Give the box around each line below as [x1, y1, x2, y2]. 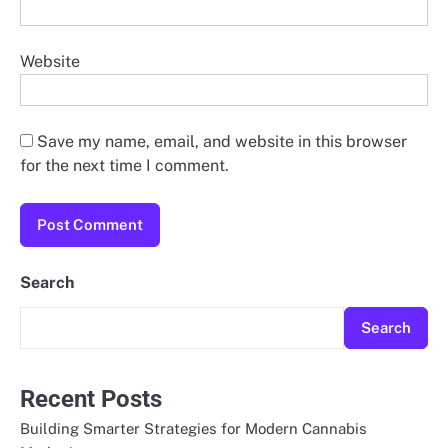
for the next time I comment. [20, 156, 229, 176]
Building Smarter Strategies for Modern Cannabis [20, 419, 367, 437]
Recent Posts [20, 384, 162, 413]
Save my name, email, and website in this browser [37, 132, 407, 152]
